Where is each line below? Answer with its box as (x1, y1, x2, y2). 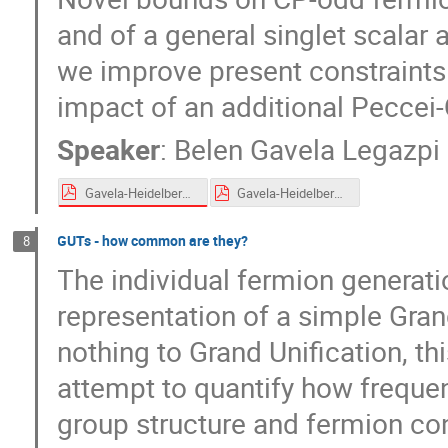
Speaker (57, 130, 161, 169)
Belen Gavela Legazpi (174, 130, 441, 169)
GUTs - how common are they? (57, 230, 249, 250)
